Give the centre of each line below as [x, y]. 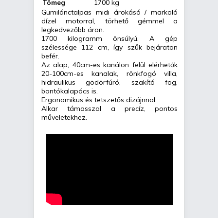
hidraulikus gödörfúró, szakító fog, [109, 82]
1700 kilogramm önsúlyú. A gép [109, 39]
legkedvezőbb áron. [73, 30]
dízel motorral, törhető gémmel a [109, 21]
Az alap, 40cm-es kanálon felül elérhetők [109, 65]
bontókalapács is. [70, 91]
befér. [50, 56]
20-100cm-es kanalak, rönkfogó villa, [109, 74]
